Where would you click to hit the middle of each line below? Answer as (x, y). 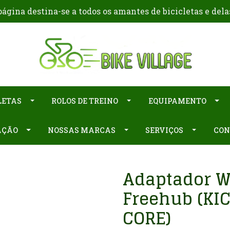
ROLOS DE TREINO (85, 101)
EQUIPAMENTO (177, 101)
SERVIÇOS (165, 130)
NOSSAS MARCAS (82, 130)
